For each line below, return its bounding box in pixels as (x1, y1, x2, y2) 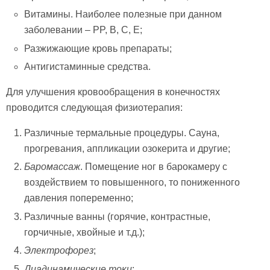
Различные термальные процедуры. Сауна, (24, 128, 220, 138)
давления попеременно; (24, 193, 134, 204)
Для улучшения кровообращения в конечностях (6, 87, 220, 97)
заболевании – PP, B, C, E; (24, 25, 143, 36)
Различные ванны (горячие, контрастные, (24, 211, 211, 222)
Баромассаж (24, 162, 81, 172)
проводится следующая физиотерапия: (6, 102, 183, 113)
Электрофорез (24, 245, 94, 256)
